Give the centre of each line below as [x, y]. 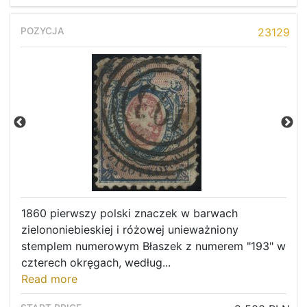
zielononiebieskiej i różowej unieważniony [130, 230]
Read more [49, 279]
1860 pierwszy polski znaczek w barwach [130, 213]
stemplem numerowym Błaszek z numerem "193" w [153, 246]
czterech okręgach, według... [96, 263]
